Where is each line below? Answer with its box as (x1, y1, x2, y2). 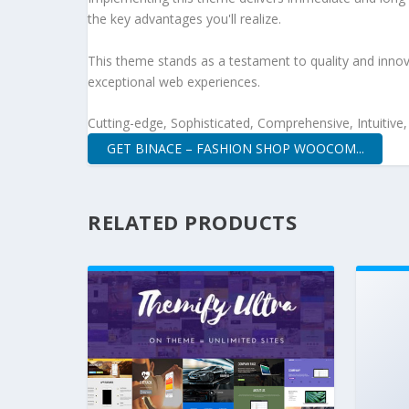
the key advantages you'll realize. (88, 10, 281, 28)
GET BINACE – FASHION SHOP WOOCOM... (106, 140, 364, 158)
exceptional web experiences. (88, 72, 260, 90)
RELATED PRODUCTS (88, 207, 297, 236)
